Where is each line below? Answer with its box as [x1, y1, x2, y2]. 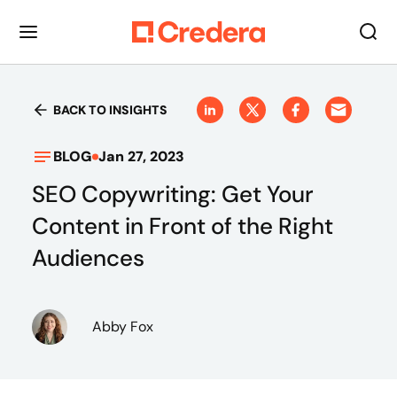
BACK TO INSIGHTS [53, 102, 167, 118]
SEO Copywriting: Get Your [32, 179, 314, 209]
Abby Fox [92, 317, 153, 336]
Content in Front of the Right [32, 211, 333, 241]
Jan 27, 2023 [98, 147, 184, 166]
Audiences [32, 243, 144, 273]
